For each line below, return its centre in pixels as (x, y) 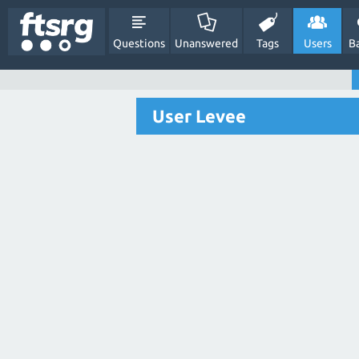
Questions (139, 43)
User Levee (199, 116)
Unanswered (207, 43)
